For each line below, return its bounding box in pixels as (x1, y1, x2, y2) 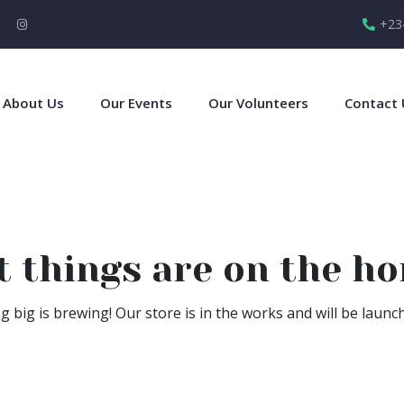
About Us (3, 94, 64, 112)
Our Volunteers (208, 94, 308, 112)
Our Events (100, 94, 172, 112)
